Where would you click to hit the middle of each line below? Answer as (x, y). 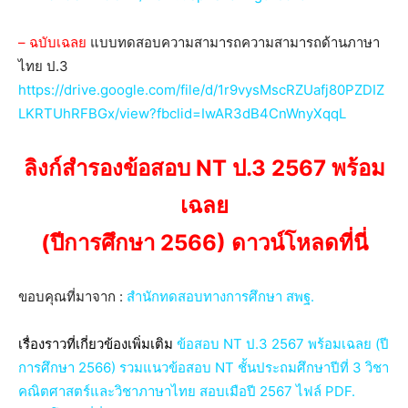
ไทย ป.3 (43, 66)
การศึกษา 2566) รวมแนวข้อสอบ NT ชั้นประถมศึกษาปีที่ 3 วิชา (204, 367)
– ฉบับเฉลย (52, 42)
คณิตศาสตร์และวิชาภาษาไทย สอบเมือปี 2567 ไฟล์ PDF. (187, 391)
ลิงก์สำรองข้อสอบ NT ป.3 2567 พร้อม (204, 168)
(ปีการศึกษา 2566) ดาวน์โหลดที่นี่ (204, 242)
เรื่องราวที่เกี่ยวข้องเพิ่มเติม (97, 343)
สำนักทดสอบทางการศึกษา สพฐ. (220, 296)
